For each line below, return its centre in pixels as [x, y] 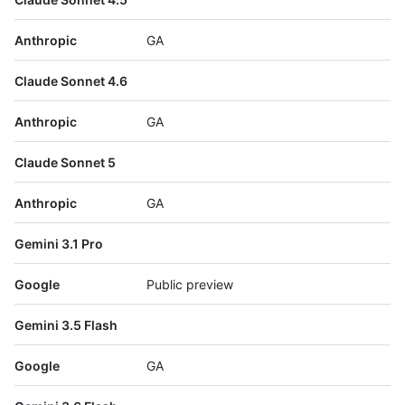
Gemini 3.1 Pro [59, 244]
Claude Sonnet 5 [65, 163]
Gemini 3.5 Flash [66, 325]
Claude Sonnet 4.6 [71, 81]
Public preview [190, 285]
